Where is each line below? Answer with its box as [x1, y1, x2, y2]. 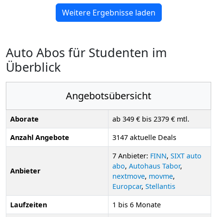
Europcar [112, 181, 141, 191]
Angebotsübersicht [66, 89, 151, 102]
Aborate [10, 114, 39, 124]
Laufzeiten [10, 200, 47, 209]
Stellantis [145, 181, 175, 191]
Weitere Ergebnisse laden [62, 7, 155, 18]
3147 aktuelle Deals [112, 132, 176, 142]
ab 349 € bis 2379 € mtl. [112, 114, 189, 124]
